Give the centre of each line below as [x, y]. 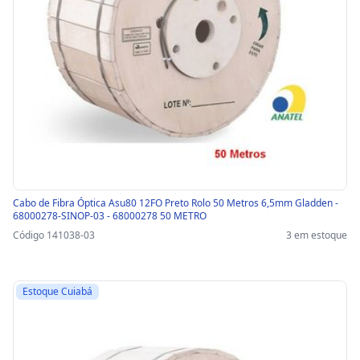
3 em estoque [317, 235]
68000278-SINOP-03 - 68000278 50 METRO [110, 216]
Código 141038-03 [54, 235]
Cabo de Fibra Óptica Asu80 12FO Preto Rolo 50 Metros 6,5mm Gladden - [176, 203]
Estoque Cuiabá [57, 292]
